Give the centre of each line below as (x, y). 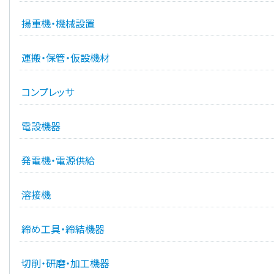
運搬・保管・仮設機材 (65, 58)
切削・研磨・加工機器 (65, 263)
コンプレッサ (48, 92)
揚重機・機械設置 (58, 24)
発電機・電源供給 (58, 161)
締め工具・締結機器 (63, 229)
